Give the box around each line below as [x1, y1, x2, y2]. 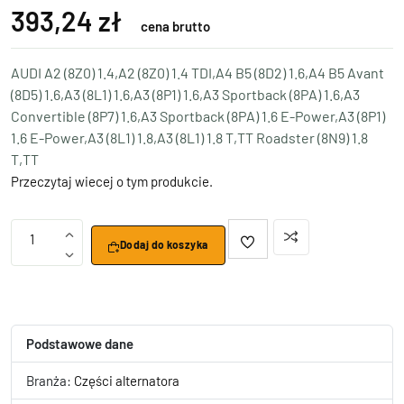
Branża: [26, 372, 74, 389]
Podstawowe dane [26, 335, 133, 352]
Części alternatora [74, 372, 179, 389]
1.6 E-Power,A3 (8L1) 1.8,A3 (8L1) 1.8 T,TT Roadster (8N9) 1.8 [11, 129, 368, 146]
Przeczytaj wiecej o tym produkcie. [11, 173, 213, 189]
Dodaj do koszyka [119, 238, 208, 252]
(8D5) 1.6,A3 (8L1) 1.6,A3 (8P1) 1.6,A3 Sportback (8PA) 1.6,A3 [11, 86, 360, 103]
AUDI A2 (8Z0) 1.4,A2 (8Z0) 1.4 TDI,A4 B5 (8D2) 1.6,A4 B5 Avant [11, 64, 384, 81]
